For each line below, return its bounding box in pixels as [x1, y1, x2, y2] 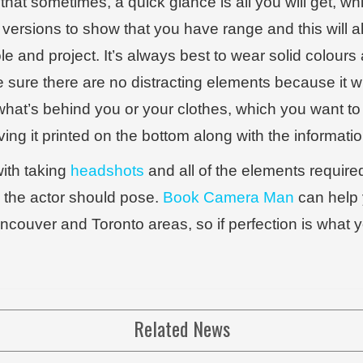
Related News [133, 314, 230, 343]
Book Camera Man [163, 189, 294, 206]
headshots [70, 162, 144, 179]
